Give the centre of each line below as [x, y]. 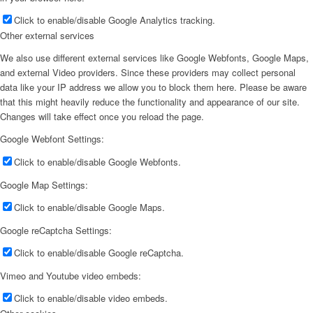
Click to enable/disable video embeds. [91, 298]
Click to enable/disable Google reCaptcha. [99, 252]
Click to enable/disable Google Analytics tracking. [115, 20]
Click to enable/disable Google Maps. [89, 207]
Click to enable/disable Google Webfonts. [97, 161]
